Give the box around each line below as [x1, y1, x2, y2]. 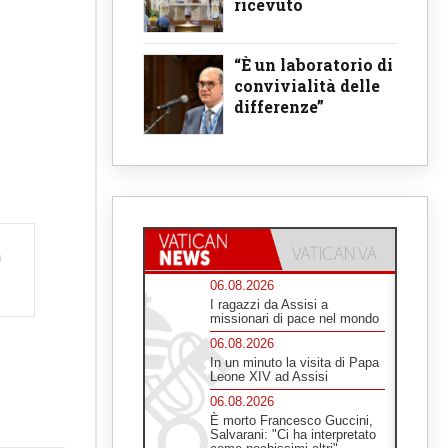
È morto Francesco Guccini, [210, 412, 373, 428]
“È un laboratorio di [234, 54, 393, 76]
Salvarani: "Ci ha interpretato [210, 426, 376, 442]
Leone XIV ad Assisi [210, 368, 328, 384]
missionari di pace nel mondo [210, 310, 379, 326]
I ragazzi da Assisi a [210, 296, 328, 312]
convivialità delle [234, 75, 380, 97]
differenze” [234, 96, 324, 118]
